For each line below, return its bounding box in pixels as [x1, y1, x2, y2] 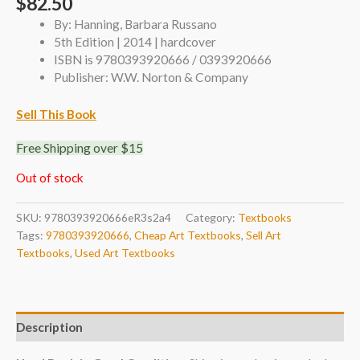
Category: [186, 210, 238, 224]
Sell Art [246, 227, 281, 242]
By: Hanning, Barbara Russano [53, 17, 217, 32]
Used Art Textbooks [75, 245, 175, 260]
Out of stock [16, 170, 84, 186]
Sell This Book [16, 106, 96, 121]
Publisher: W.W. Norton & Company [53, 70, 248, 85]
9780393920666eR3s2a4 [44, 210, 171, 224]
